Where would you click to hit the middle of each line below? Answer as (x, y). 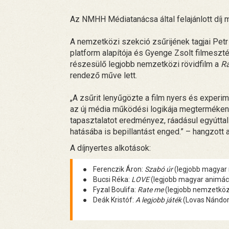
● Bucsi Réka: (107, 179)
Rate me (151, 189)
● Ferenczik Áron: (114, 169)
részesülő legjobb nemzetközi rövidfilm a (145, 64)
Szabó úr (159, 169)
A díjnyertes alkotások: (110, 148)
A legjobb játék (158, 200)
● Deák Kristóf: (109, 200)
